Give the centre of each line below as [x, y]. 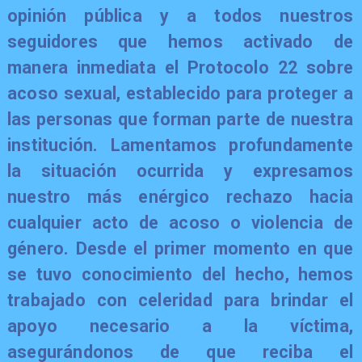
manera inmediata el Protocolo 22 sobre [180, 67]
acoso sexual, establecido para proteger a [180, 93]
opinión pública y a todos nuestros [180, 15]
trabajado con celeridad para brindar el [180, 300]
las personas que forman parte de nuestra [180, 119]
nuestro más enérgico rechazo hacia [180, 196]
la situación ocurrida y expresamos [180, 170]
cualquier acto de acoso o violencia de [180, 222]
